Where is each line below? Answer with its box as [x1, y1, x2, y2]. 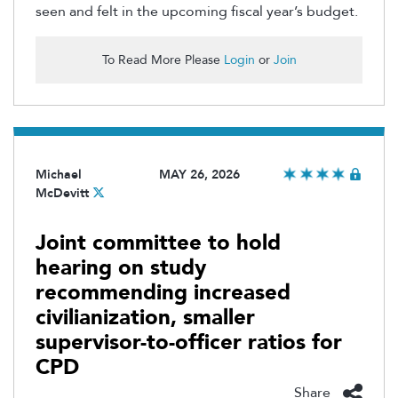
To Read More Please [101, 52, 224, 69]
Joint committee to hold [36, 228, 281, 259]
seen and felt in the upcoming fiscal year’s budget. [36, 2, 358, 22]
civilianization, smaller [36, 303, 255, 333]
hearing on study [36, 253, 206, 283]
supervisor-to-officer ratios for [36, 328, 342, 358]
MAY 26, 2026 [158, 166, 240, 184]
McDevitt [36, 185, 89, 203]
